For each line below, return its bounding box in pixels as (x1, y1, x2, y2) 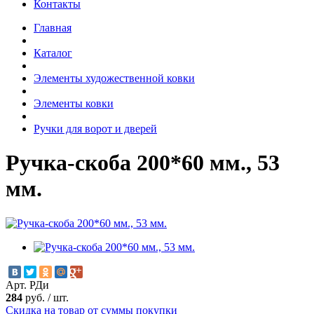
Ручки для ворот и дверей (34, 122, 157, 135)
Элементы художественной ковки (34, 71, 195, 84)
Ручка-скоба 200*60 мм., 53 (6, 150, 280, 176)
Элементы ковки (34, 97, 114, 109)
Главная (34, 21, 71, 34)
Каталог (34, 46, 72, 59)
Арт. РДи (6, 278, 49, 291)
